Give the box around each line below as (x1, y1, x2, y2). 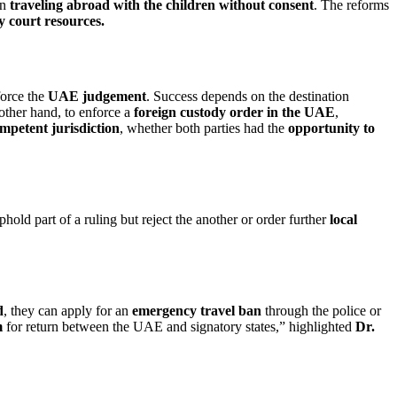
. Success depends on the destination (146, 89, 349, 104)
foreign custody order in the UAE (134, 105, 335, 120)
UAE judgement (48, 89, 146, 104)
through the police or (261, 302, 381, 318)
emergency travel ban (132, 302, 261, 318)
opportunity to (288, 121, 375, 136)
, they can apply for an (4, 302, 132, 318)
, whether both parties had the (120, 121, 288, 136)
